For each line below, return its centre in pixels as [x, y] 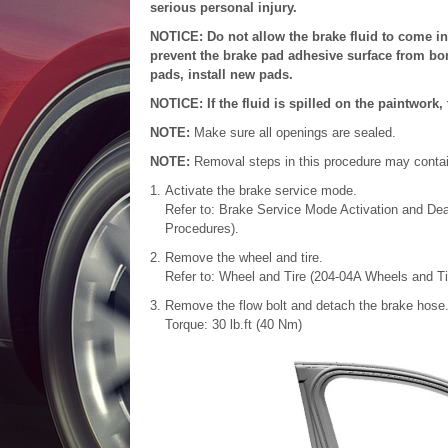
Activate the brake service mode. [260, 190]
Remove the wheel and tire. [243, 257]
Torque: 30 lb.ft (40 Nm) [233, 324]
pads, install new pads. [221, 74]
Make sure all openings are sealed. [294, 132]
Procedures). [201, 228]
